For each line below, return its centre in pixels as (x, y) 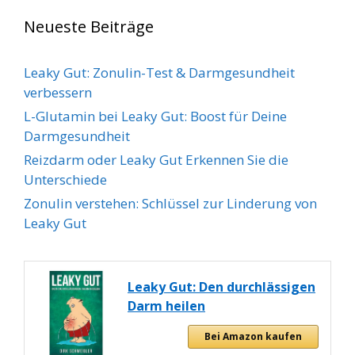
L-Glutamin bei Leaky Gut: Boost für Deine (155, 116)
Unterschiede (65, 179)
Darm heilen (166, 306)
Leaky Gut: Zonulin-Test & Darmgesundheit (159, 73)
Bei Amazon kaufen (253, 336)
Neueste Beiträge (89, 27)
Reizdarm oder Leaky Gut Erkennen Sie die (156, 160)
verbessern (58, 92)
